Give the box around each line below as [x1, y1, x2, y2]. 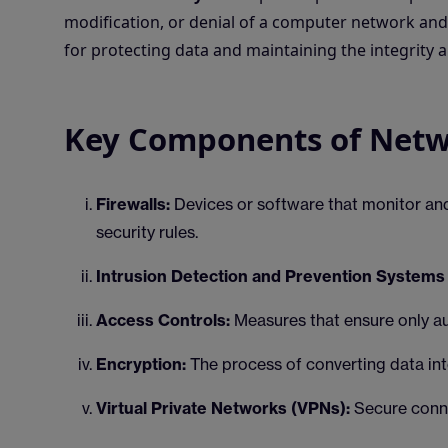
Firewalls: [96, 194, 170, 214]
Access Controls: [96, 310, 230, 330]
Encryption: [96, 354, 186, 374]
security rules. [96, 222, 198, 242]
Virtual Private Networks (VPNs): [96, 398, 350, 418]
